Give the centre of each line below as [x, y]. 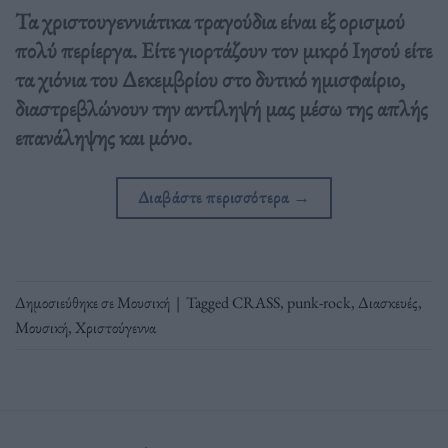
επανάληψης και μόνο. [103, 136]
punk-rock [319, 302]
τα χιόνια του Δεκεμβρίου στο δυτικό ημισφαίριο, [210, 78]
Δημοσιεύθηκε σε [66, 302]
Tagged [209, 302]
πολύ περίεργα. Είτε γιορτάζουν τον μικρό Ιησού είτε [223, 49]
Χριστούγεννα [115, 327]
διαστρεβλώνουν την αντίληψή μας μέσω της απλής [221, 107]
